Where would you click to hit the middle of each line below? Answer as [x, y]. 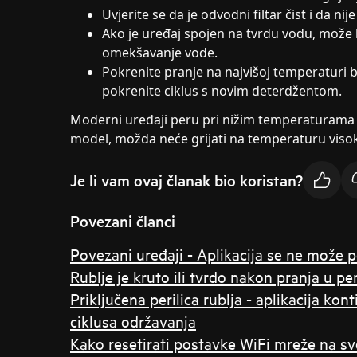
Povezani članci [123, 221]
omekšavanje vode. [160, 53]
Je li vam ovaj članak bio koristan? [186, 180]
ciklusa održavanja [133, 321]
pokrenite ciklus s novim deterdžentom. [222, 91]
